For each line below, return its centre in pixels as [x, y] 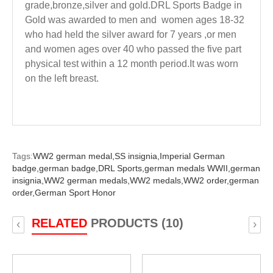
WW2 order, [206, 180]
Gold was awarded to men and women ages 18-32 [134, 20]
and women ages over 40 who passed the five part [133, 49]
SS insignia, [137, 156]
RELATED [59, 223]
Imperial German [192, 156]
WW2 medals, [156, 180]
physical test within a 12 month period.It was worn [131, 64]
